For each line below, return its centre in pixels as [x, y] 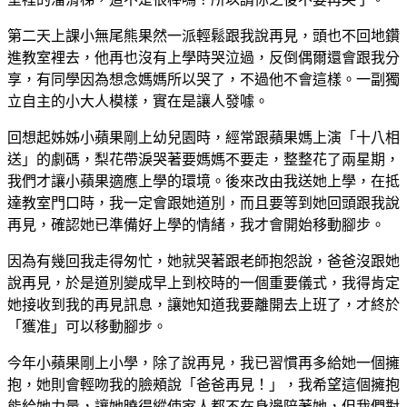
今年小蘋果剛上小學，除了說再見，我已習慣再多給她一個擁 [203, 362]
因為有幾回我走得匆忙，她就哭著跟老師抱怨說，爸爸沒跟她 [203, 260]
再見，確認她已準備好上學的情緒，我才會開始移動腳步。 [196, 224]
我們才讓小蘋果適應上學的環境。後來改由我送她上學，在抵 [203, 180]
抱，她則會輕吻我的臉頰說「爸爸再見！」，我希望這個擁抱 [203, 384]
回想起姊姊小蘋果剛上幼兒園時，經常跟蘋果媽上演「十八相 [203, 137]
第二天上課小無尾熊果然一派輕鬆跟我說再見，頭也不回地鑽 [203, 35]
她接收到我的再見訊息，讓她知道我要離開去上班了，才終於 [203, 304]
